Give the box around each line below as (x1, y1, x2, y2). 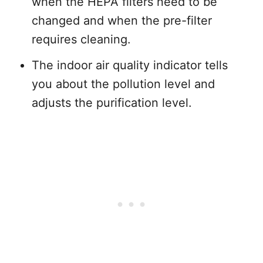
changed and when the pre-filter (32, 14, 212, 28)
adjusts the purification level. (32, 96, 192, 110)
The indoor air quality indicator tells (32, 58, 228, 73)
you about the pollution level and (32, 77, 215, 92)
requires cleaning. (32, 32, 131, 47)
